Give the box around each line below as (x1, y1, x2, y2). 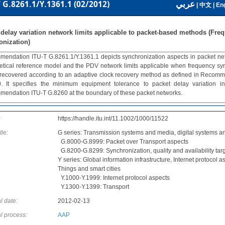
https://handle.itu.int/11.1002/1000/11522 (58, 115, 168, 122)
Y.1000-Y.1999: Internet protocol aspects (58, 174, 170, 181)
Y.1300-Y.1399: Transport (58, 183, 129, 190)
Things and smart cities (58, 165, 121, 172)
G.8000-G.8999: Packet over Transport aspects (58, 138, 188, 145)
